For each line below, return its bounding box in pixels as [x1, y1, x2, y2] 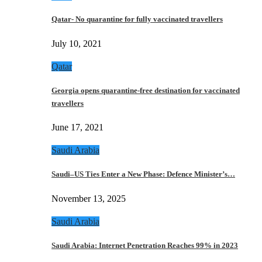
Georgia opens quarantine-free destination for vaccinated [51, 85, 240, 95]
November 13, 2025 [51, 193, 126, 204]
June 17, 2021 [51, 122, 104, 133]
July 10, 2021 [51, 39, 102, 49]
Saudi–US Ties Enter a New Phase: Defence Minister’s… [51, 170, 235, 179]
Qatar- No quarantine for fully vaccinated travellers [51, 15, 223, 24]
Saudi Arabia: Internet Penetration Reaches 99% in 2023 [51, 240, 238, 250]
